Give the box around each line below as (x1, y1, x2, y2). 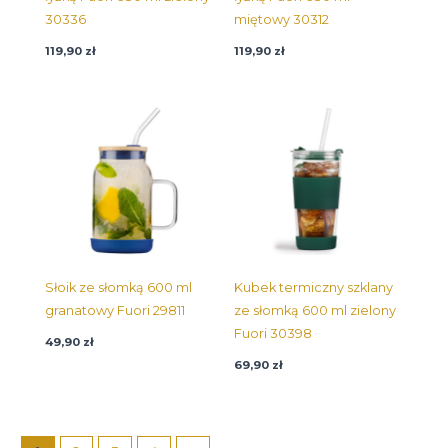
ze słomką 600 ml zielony (234, 302, 396, 318)
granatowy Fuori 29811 (44, 302, 185, 318)
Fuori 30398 (234, 325, 312, 341)
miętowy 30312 (234, 11, 329, 27)
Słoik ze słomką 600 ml (44, 279, 192, 295)
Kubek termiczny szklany (234, 279, 393, 295)
